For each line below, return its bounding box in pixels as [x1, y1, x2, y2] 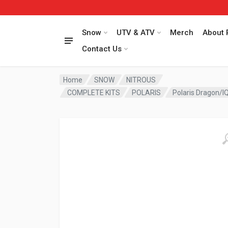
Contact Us [82, 44, 122, 53]
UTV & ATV [117, 28, 155, 37]
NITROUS [126, 75, 156, 84]
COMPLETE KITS [67, 88, 121, 97]
